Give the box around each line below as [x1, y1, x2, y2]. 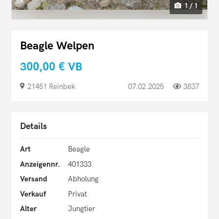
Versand [20, 175, 47, 184]
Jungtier [67, 204, 95, 214]
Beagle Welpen [20, 39, 94, 53]
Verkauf [20, 189, 46, 198]
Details [20, 121, 47, 131]
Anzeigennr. [20, 159, 60, 169]
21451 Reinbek [27, 82, 75, 91]
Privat [67, 189, 87, 198]
